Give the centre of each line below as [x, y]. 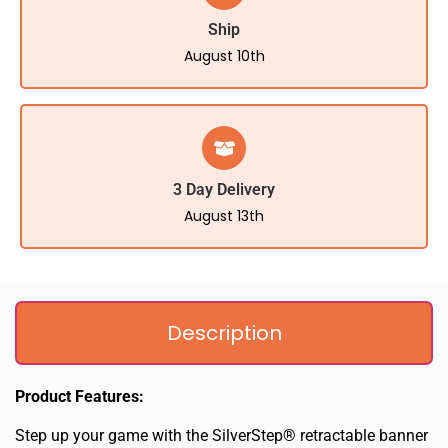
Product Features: [79, 397]
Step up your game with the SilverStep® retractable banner [221, 435]
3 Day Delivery [224, 190]
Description [224, 333]
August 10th [224, 56]
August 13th [224, 216]
